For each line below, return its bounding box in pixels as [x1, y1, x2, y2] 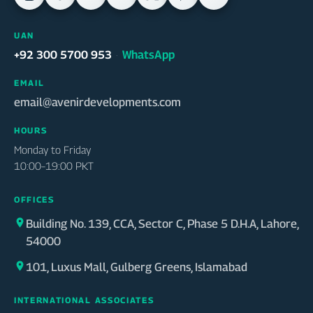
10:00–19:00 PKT [14, 159, 94, 173]
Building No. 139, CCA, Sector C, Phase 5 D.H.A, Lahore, [26, 217, 298, 231]
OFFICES [14, 194, 54, 205]
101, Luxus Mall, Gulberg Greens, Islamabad [26, 260, 247, 275]
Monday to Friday [14, 143, 91, 156]
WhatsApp [122, 48, 175, 62]
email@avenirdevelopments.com [14, 95, 181, 110]
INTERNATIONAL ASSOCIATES [14, 295, 154, 306]
